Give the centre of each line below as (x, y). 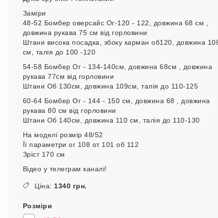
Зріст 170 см (44, 154)
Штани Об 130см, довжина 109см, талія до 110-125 (110, 86)
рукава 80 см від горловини (69, 110)
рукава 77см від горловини (68, 76)
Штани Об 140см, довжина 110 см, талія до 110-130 (111, 120)
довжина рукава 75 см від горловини (85, 33)
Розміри (37, 206)
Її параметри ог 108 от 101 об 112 (81, 145)
